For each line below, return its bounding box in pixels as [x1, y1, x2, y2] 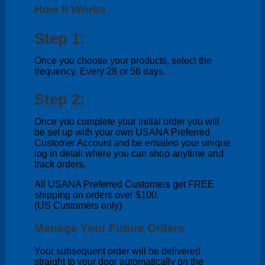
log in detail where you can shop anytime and [34, 148, 224, 159]
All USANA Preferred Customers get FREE [34, 179, 214, 189]
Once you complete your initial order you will [34, 116, 219, 127]
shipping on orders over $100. [34, 189, 159, 200]
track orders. [34, 159, 86, 169]
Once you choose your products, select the [34, 56, 212, 66]
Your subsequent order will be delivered [34, 246, 201, 257]
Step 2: [34, 91, 85, 108]
